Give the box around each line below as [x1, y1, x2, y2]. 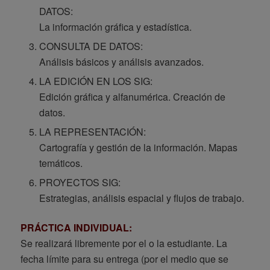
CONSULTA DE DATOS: [39, 39, 143, 54]
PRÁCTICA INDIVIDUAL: [20, 221, 132, 235]
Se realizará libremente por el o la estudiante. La [20, 236, 227, 251]
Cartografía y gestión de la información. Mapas [39, 140, 237, 155]
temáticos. [39, 156, 83, 171]
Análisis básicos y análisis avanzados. [39, 55, 204, 69]
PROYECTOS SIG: [39, 175, 121, 190]
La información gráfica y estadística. [39, 20, 192, 34]
